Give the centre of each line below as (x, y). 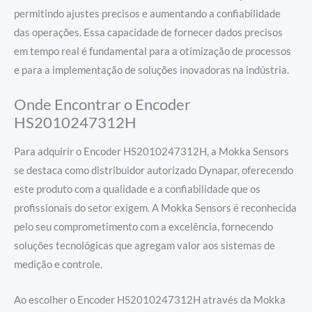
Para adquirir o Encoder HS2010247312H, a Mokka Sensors (151, 152)
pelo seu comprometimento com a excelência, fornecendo (143, 227)
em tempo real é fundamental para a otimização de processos (153, 51)
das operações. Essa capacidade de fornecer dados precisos (148, 32)
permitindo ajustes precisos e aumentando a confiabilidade (147, 13)
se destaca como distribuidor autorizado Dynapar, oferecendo (154, 171)
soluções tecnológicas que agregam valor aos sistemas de (145, 246)
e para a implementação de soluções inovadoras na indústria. (151, 70)
